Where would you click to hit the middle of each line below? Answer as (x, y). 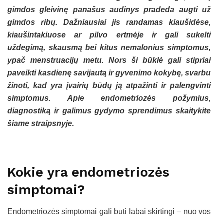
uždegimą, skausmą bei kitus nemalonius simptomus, (109, 48)
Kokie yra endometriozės (88, 173)
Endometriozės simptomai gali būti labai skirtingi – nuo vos (109, 211)
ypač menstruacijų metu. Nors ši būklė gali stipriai (109, 60)
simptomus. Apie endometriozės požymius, (109, 98)
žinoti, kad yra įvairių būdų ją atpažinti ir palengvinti (109, 86)
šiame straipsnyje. (41, 124)
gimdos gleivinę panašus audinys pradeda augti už (109, 10)
